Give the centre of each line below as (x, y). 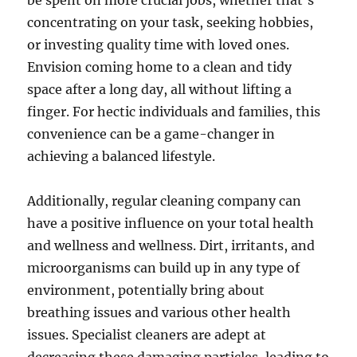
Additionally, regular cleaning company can (165, 201)
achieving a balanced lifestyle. (122, 156)
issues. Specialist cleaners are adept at (147, 335)
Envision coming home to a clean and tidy (160, 67)
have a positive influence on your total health (171, 223)
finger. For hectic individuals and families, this (174, 112)
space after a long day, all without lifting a (160, 89)
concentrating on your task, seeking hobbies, (171, 22)
